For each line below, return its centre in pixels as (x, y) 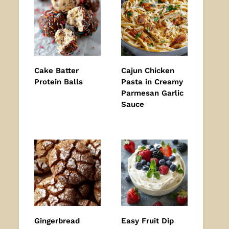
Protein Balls (59, 82)
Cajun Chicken (148, 71)
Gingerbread (57, 221)
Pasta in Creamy (152, 82)
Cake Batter (56, 71)
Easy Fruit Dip (147, 221)
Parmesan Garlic (152, 93)
